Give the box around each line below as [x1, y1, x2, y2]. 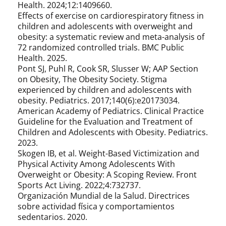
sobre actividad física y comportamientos [18, 200, 175, 212]
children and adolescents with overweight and [18, 20, 193, 32]
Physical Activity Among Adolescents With [18, 158, 175, 169]
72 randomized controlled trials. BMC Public [18, 41, 184, 53]
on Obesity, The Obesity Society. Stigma [18, 73, 167, 85]
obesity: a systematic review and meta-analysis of [18, 31, 204, 42]
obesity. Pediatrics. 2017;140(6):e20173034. [18, 94, 180, 106]
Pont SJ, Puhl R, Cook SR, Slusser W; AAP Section [18, 63, 198, 74]
